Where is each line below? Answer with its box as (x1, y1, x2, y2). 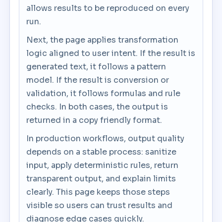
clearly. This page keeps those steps (26, 187, 170, 197)
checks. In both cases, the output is (26, 102, 168, 112)
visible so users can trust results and (26, 200, 173, 211)
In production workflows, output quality (26, 133, 185, 144)
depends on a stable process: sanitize (26, 147, 177, 157)
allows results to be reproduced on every (26, 3, 190, 13)
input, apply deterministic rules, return (26, 160, 179, 170)
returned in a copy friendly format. (26, 115, 163, 125)
